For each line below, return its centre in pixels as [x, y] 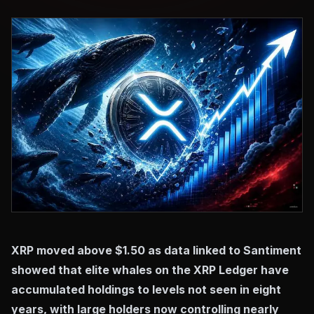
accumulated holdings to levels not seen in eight [146, 289]
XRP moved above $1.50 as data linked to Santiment [156, 250]
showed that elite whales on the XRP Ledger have [150, 269]
